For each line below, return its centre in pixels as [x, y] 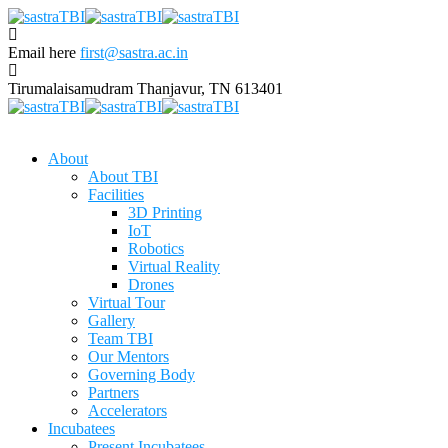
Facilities [116, 194]
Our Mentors [128, 356]
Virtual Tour [126, 302]
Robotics [156, 248]
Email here [42, 52]
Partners [113, 392]
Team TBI [120, 338]
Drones [151, 284]
